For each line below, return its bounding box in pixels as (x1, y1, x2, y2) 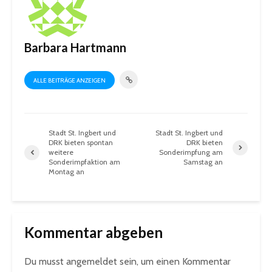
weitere (49, 148, 73, 157)
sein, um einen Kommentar (117, 256, 231, 268)
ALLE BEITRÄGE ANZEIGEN (33, 76, 106, 85)
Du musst (24, 256, 66, 268)
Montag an (49, 167, 84, 177)
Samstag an (183, 157, 223, 167)
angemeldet (66, 256, 117, 268)
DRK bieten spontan (49, 138, 113, 148)
